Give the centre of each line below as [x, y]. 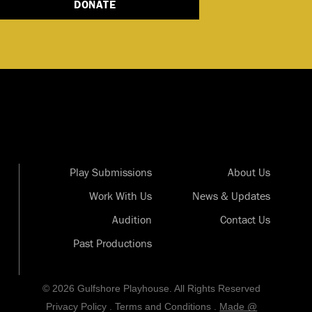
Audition [132, 219]
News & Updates [231, 196]
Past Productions [112, 243]
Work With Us [120, 196]
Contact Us [245, 219]
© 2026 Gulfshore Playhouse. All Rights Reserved [152, 288]
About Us [249, 172]
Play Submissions [110, 172]
